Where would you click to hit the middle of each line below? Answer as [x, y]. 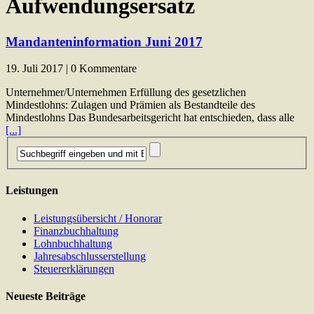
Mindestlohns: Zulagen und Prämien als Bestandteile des [130, 105]
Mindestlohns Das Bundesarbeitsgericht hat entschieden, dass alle [150, 118]
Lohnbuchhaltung [73, 243]
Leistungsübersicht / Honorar [98, 218]
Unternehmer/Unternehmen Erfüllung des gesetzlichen [126, 93]
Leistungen [32, 191]
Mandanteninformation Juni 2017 [104, 41]
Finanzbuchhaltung [76, 231]
